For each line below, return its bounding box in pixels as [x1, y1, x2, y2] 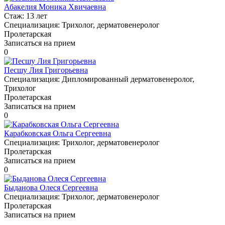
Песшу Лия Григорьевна [4, 65, 88, 74]
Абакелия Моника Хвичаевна [4, 2, 106, 11]
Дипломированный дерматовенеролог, [62, 74, 194, 83]
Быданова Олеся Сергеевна [4, 183, 98, 192]
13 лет [26, 11, 47, 20]
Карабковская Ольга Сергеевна [4, 129, 111, 138]
